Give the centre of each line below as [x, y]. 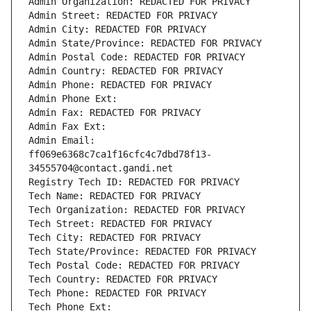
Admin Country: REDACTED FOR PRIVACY [126, 71]
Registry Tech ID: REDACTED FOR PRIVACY [134, 182]
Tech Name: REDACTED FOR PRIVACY [115, 196]
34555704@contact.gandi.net [101, 168]
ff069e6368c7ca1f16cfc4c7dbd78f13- [120, 154]
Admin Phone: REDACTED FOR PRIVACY [120, 85]
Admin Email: [62, 141]
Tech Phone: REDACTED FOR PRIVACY [117, 293]
